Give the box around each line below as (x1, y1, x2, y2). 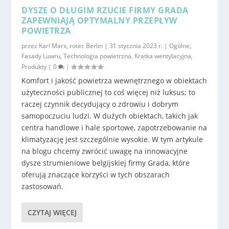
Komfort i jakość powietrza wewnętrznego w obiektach (21, 75, 208, 85)
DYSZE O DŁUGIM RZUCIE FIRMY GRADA (21, 4, 189, 16)
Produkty (21, 62, 47, 71)
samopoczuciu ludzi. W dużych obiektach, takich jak (21, 110, 198, 121)
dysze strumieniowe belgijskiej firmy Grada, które (21, 157, 190, 168)
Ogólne (169, 41, 190, 50)
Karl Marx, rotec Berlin (39, 41, 103, 50)
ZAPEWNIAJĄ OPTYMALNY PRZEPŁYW (21, 14, 177, 26)
